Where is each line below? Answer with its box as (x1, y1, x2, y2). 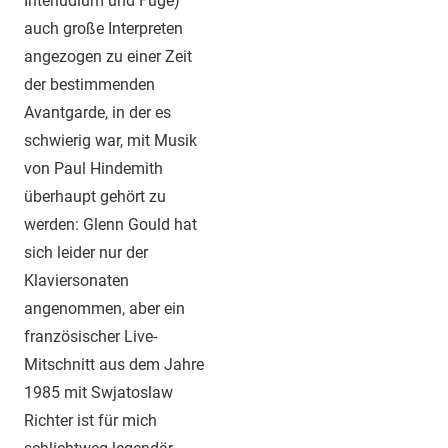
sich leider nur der (24, 243, 148, 263)
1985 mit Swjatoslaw (24, 383, 173, 403)
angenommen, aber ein (24, 299, 185, 319)
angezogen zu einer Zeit (24, 47, 192, 67)
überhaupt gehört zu (24, 187, 166, 207)
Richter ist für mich (24, 411, 157, 431)
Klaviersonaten (24, 271, 129, 291)
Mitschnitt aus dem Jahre (24, 355, 204, 375)
